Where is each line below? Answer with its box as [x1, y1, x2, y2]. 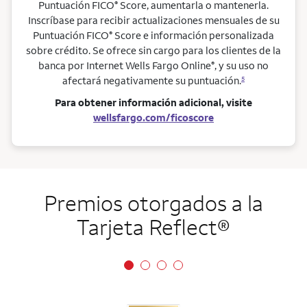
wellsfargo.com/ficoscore [93, 110, 214, 124]
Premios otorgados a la [44, 188, 263, 217]
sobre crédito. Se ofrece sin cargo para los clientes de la [26, 43, 281, 57]
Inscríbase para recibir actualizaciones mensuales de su [27, 13, 280, 27]
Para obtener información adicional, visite [55, 95, 252, 109]
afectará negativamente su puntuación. [62, 73, 241, 87]
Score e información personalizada [112, 28, 274, 42]
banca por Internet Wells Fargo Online [38, 58, 211, 72]
